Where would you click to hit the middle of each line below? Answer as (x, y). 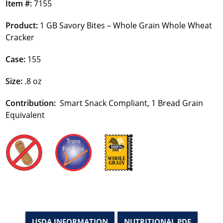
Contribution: (32, 103)
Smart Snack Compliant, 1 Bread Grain (131, 103)
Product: (23, 26)
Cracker (20, 38)
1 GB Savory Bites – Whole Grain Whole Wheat (126, 26)
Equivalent (25, 115)
